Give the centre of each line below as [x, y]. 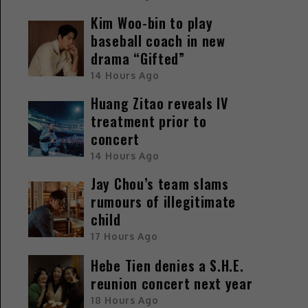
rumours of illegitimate [164, 201]
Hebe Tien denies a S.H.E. [167, 266]
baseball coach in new [158, 40]
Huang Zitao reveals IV [159, 103]
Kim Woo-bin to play [152, 22]
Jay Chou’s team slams [160, 183]
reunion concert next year [172, 284]
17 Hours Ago [124, 236]
